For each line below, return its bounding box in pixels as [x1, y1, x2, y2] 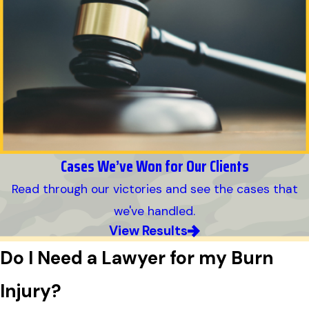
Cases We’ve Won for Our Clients [60, 153, 249, 179]
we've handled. [114, 203, 195, 219]
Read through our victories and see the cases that [11, 181, 298, 197]
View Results [108, 222, 188, 240]
